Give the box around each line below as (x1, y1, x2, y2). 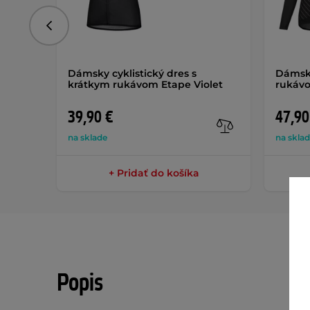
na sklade (68, 132, 107, 143)
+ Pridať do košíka (108, 167, 199, 179)
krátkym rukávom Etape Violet (68, 78, 223, 91)
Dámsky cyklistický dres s (68, 67, 197, 80)
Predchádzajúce (48, 24, 125, 37)
